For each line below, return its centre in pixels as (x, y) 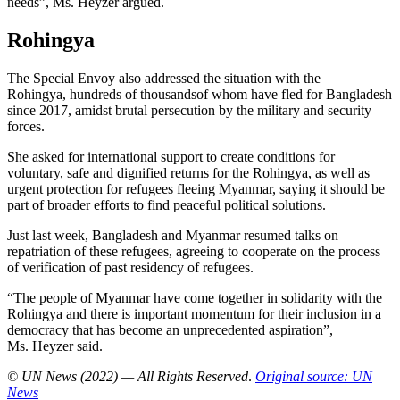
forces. (28, 126)
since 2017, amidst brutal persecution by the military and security (189, 110)
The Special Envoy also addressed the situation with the (164, 78)
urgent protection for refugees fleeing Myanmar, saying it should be (196, 188)
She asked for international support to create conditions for (171, 156)
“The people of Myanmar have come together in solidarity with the (195, 297)
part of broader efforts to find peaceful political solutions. (167, 204)
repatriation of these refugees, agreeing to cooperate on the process (194, 251)
